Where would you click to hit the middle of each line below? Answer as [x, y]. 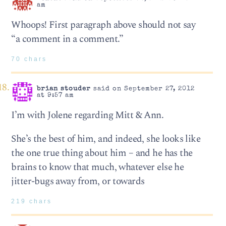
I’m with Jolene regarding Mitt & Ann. [88, 115]
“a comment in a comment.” [67, 39]
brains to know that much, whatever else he [98, 167]
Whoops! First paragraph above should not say [103, 25]
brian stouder [64, 89]
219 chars [32, 202]
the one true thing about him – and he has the [102, 153]
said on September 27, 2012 [143, 89]
